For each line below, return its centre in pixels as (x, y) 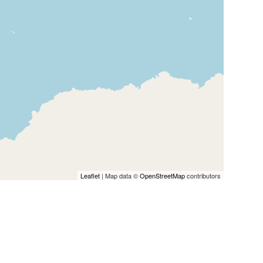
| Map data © (119, 175)
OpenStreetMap (162, 175)
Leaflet (90, 175)
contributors (203, 175)
